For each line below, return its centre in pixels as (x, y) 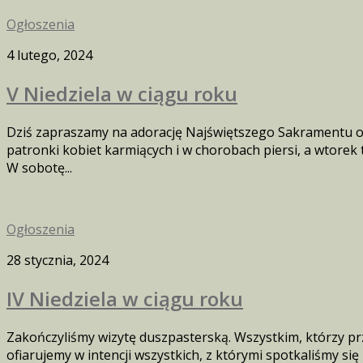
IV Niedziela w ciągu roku (125, 298)
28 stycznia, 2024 (58, 260)
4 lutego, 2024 (49, 55)
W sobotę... (39, 167)
